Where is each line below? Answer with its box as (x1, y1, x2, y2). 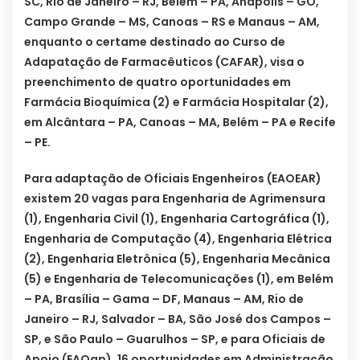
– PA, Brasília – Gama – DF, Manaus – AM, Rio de (24, 291, 304, 308)
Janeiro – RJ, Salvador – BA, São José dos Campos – (24, 311, 331, 328)
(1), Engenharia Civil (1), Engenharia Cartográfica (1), (24, 211, 329, 227)
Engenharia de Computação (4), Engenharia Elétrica (24, 231, 332, 247)
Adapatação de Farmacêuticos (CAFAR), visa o (24, 54, 305, 71)
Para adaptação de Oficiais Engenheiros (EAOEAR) (24, 170, 321, 187)
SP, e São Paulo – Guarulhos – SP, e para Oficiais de (24, 331, 325, 348)
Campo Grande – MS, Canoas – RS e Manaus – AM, (24, 14, 320, 31)
